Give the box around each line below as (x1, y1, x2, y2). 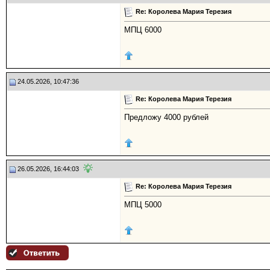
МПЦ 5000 (124, 200, 162, 210)
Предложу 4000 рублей (124, 113, 209, 122)
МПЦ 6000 (124, 25, 162, 35)
